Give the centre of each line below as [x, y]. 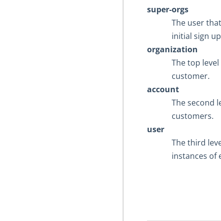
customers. [193, 116]
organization [172, 49]
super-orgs [168, 9]
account [163, 89]
